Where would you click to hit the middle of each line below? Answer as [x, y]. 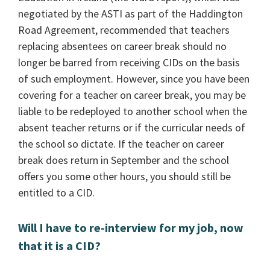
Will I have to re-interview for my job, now [131, 228]
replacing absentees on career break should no [123, 46]
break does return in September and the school [124, 160]
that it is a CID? [60, 246]
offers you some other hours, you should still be [125, 176]
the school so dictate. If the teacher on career [121, 143]
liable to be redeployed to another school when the [133, 111]
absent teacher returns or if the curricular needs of [132, 127]
